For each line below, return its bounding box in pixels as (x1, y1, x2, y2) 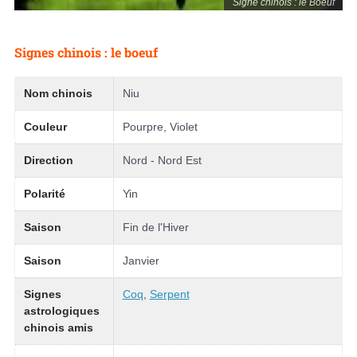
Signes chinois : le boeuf (14, 44, 158, 61)
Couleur (23, 120, 67, 133)
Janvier (122, 254, 159, 267)
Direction (23, 154, 73, 167)
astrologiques (23, 304, 100, 317)
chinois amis (23, 321, 93, 334)
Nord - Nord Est (122, 154, 202, 167)
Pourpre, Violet (122, 120, 198, 133)
